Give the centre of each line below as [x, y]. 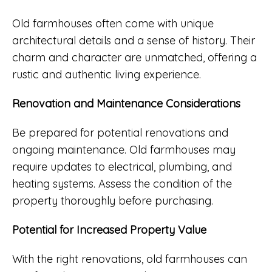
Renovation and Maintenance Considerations [126, 103]
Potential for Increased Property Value [109, 229]
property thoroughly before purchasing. [113, 200]
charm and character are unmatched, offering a [134, 57]
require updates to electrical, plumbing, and [122, 166]
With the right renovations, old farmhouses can [130, 259]
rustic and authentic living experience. [107, 74]
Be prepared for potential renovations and [120, 132]
